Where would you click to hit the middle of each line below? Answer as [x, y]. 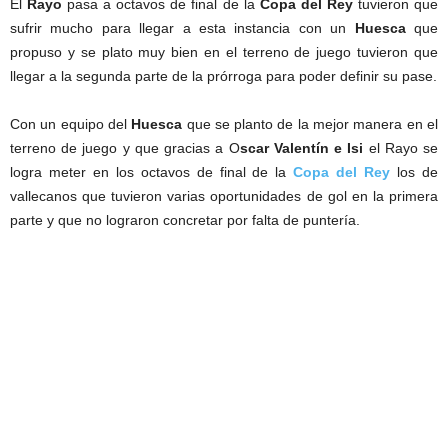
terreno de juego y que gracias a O [125, 148]
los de [414, 172]
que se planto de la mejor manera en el [310, 124]
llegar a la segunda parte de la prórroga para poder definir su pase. [223, 76]
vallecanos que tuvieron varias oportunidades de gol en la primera [224, 196]
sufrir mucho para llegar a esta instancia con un [182, 28]
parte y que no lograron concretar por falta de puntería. [185, 220]
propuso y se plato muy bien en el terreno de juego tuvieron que [224, 52]
